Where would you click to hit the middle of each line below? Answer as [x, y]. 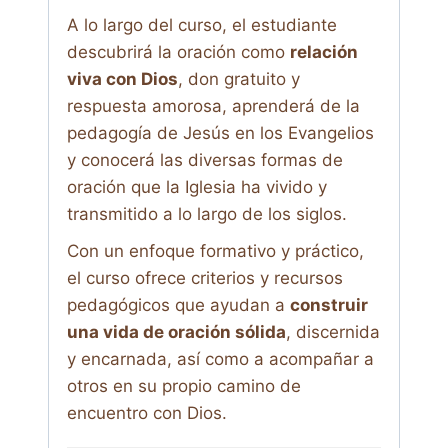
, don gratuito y [239, 79]
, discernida [333, 332]
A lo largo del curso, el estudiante [202, 25]
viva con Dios [122, 79]
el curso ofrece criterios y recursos [205, 278]
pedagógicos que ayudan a [178, 305]
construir [329, 305]
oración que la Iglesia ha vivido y [197, 187]
